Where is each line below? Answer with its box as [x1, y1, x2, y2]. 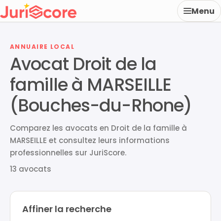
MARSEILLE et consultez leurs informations [10, 135, 170, 146]
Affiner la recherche [22, 203, 111, 215]
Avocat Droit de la [10, 52, 157, 76]
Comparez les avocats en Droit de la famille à [10, 123, 187, 133]
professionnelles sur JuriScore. [10, 147, 126, 158]
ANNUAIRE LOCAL [10, 42, 75, 51]
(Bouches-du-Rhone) [10, 93, 192, 117]
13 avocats [10, 164, 51, 174]
